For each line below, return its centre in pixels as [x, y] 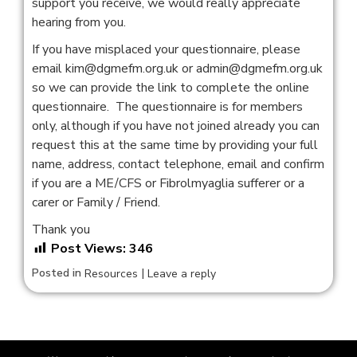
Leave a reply [182, 274]
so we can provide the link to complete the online [171, 88]
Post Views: [88, 249]
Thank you [61, 229]
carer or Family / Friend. [96, 202]
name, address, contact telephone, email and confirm [178, 164]
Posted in [58, 273]
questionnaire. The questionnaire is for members [167, 107]
